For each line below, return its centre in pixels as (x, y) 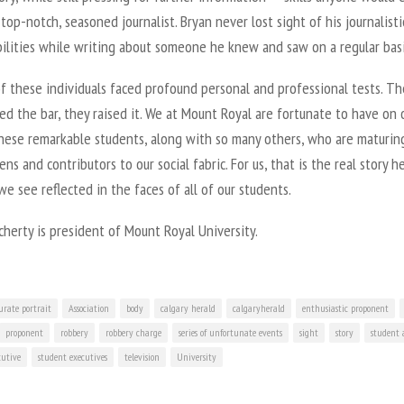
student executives (73, 356)
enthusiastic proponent (345, 308)
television (142, 356)
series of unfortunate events (230, 332)
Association (89, 308)
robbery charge (133, 332)
